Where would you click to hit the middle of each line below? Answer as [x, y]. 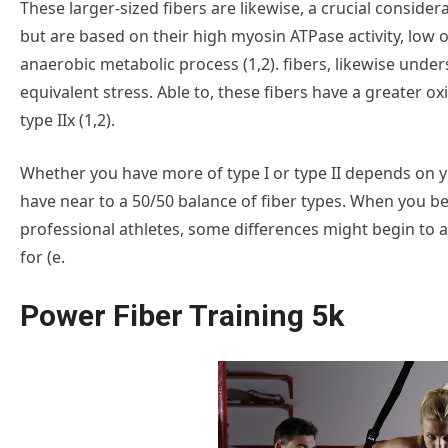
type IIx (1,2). [67, 119]
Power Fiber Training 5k [182, 315]
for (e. [42, 256]
